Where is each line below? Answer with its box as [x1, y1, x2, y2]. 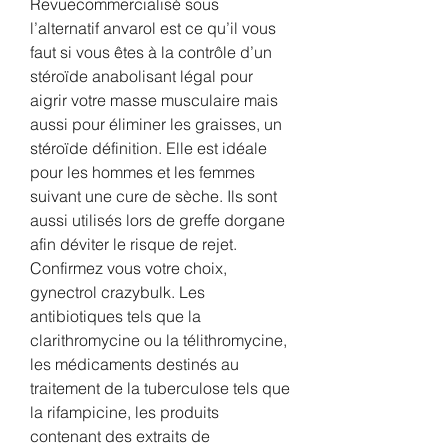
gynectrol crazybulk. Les [30, 281, 205, 302]
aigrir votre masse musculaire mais [30, 89, 278, 110]
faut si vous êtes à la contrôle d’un [30, 41, 272, 62]
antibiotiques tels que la [30, 305, 201, 326]
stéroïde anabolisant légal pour [30, 65, 253, 86]
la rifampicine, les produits [30, 401, 219, 422]
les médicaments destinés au [30, 353, 239, 374]
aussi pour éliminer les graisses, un [30, 113, 282, 134]
